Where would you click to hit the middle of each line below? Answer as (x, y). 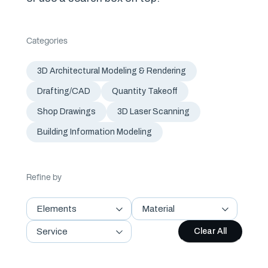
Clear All (210, 231)
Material (158, 209)
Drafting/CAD (63, 91)
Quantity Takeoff (144, 91)
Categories (47, 41)
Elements (56, 209)
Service (52, 232)
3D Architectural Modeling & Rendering (111, 71)
